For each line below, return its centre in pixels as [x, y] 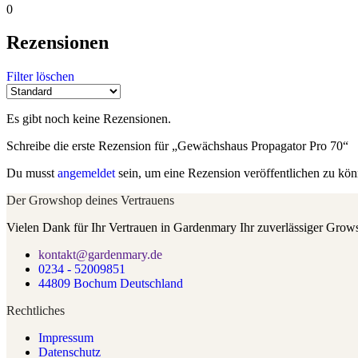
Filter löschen [40, 77]
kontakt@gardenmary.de [100, 255]
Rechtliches [36, 311]
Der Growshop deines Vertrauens [90, 201]
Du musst [32, 173]
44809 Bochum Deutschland [111, 284]
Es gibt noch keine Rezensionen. [89, 119]
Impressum [66, 338]
